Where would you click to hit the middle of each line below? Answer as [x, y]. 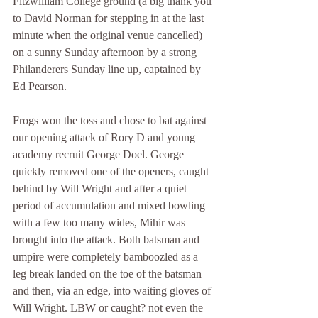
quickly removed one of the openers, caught [112, 171]
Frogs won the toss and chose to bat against [111, 120]
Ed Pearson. [41, 86]
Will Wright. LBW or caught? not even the [109, 308]
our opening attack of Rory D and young [105, 137]
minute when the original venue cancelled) [109, 35]
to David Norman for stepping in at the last [110, 18]
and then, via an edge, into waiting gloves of [113, 291]
